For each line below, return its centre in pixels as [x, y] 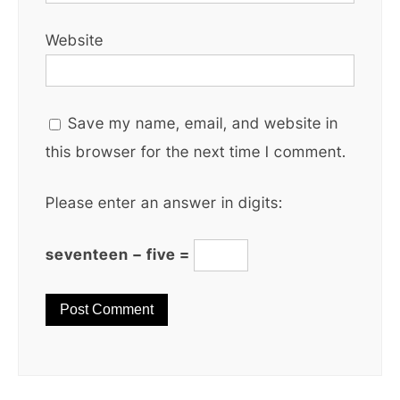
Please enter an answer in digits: [164, 202]
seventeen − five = [120, 254]
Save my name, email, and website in [203, 123]
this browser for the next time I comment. [196, 151]
